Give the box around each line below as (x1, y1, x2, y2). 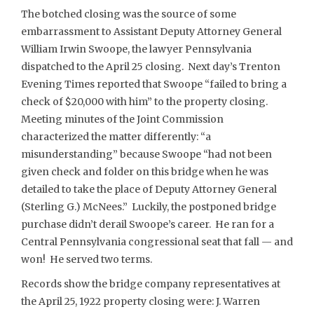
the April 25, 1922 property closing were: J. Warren (21, 295, 260, 308)
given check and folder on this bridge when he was (21, 165, 268, 178)
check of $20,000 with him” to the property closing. (21, 95, 270, 108)
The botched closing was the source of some (21, 7, 236, 20)
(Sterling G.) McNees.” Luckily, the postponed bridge (21, 200, 276, 213)
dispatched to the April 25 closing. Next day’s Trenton (21, 60, 280, 73)
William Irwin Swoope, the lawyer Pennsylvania (21, 42, 252, 55)
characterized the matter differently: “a (21, 130, 211, 143)
